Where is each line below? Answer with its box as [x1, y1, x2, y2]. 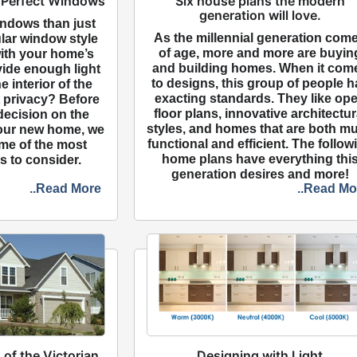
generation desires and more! [171, 167, 349, 181]
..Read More [29, 181, 102, 195]
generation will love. [198, 6, 321, 23]
